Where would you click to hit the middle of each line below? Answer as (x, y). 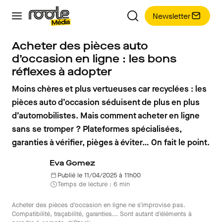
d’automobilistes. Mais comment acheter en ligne (106, 116)
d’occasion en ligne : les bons (94, 59)
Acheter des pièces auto (80, 46)
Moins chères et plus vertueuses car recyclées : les (109, 89)
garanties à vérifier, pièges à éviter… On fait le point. (111, 142)
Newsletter (171, 16)
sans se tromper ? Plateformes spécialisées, (97, 129)
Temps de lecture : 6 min (94, 184)
